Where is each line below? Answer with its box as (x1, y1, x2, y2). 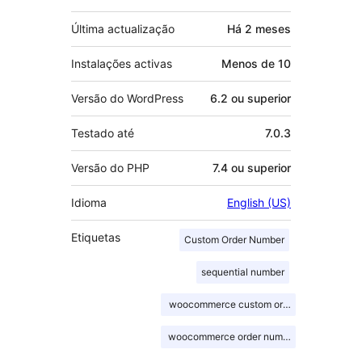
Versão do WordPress (71, 91, 183, 106)
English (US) (227, 196, 291, 210)
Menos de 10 (221, 57, 291, 71)
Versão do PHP (71, 161, 149, 175)
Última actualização (71, 22, 175, 36)
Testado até (71, 126, 134, 141)
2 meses (245, 22, 291, 36)
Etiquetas (71, 230, 120, 245)
